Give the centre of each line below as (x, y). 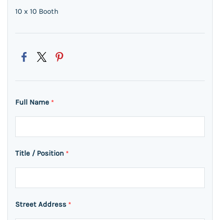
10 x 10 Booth (37, 11)
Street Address (42, 204)
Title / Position (41, 153)
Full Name (33, 102)
